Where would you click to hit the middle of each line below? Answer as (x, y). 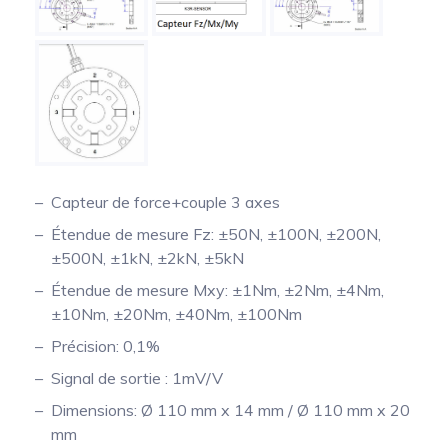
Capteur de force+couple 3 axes (165, 202)
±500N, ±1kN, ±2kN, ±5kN (147, 258)
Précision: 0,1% (105, 346)
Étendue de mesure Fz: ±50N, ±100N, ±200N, (216, 234)
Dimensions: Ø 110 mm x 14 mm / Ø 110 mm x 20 (230, 410)
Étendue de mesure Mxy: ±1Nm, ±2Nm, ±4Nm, (217, 290)
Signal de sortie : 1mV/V (137, 378)
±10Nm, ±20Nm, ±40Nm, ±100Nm (176, 314)
